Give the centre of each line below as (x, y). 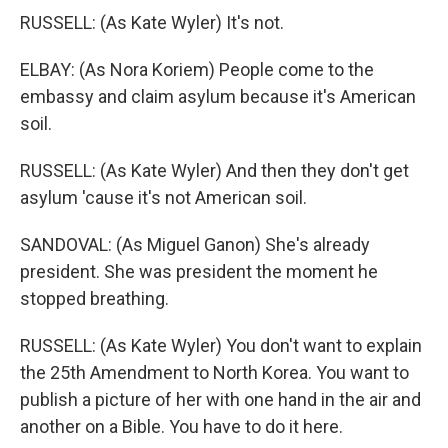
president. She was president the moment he (199, 271)
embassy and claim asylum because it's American (218, 96)
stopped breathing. (94, 298)
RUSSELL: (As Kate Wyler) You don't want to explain (221, 345)
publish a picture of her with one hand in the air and (220, 399)
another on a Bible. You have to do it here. (181, 426)
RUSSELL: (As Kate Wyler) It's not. (152, 22)
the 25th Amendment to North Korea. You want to (214, 372)
